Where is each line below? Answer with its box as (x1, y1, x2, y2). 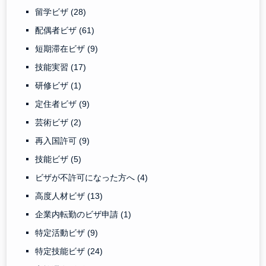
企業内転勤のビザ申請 (35, 210, 121, 220)
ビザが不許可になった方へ (35, 173, 138, 183)
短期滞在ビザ (35, 44, 88, 54)
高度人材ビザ (35, 191, 88, 201)
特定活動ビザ (35, 228, 88, 238)
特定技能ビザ (35, 246, 88, 256)
